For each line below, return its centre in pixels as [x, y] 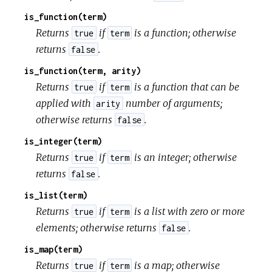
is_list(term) [56, 195]
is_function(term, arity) [83, 70]
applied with [65, 103]
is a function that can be [185, 87]
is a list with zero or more [188, 211]
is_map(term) [53, 249]
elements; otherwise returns [98, 227]
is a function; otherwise [184, 32]
